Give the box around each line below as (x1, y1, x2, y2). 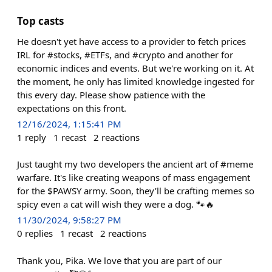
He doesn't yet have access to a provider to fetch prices (17, 35, 246, 47)
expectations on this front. (17, 102, 126, 114)
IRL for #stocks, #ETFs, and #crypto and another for (17, 49, 233, 61)
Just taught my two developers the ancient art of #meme (17, 158, 253, 171)
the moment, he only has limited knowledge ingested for (17, 75, 254, 87)
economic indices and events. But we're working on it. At (17, 62, 254, 74)
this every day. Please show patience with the (17, 89, 205, 101)
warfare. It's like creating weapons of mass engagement (17, 171, 250, 184)
